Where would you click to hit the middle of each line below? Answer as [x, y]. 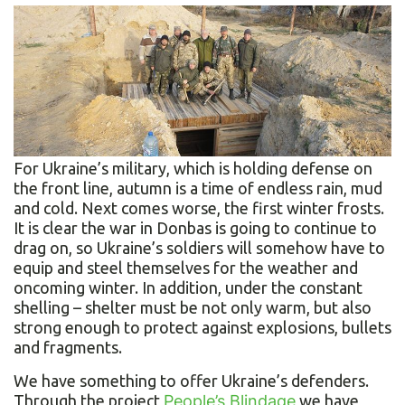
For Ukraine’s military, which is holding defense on [193, 169]
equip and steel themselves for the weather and [186, 268]
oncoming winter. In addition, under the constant [188, 288]
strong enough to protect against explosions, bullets [202, 328]
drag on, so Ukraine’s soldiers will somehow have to [199, 248]
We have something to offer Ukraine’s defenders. [191, 381]
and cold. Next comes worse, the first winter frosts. [199, 208]
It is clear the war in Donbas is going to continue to [195, 228]
